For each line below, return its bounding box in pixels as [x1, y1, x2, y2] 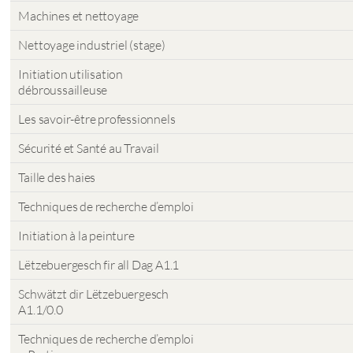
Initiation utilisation [18, 66, 124, 82]
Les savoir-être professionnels [18, 111, 176, 127]
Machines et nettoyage [18, 8, 139, 24]
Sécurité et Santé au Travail [18, 140, 159, 156]
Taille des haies [18, 169, 96, 185]
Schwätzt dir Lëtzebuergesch [18, 286, 169, 302]
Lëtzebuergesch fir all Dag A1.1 [18, 257, 180, 273]
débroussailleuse [18, 82, 108, 98]
